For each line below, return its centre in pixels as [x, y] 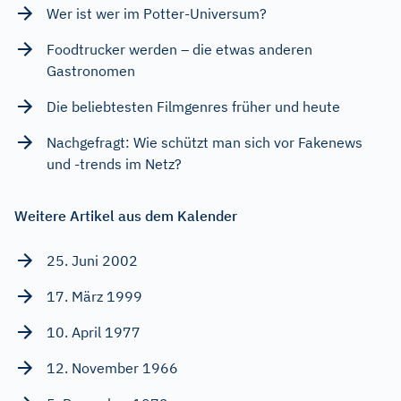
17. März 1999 [94, 296]
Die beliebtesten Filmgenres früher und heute [193, 106]
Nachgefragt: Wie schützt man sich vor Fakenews [205, 142]
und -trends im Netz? [114, 163]
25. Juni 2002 [92, 260]
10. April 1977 [94, 332]
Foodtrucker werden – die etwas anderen [179, 49]
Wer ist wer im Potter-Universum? [157, 13]
